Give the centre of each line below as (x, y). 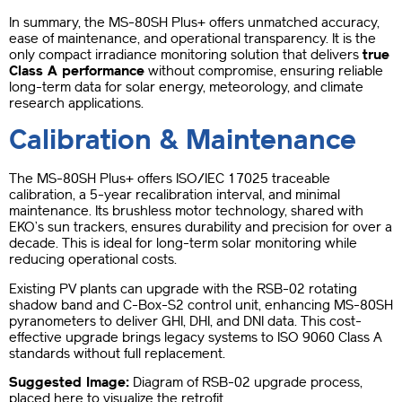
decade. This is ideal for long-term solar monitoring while (183, 244)
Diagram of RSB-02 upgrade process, (246, 383)
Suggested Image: (69, 383)
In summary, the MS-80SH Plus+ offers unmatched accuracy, (194, 22)
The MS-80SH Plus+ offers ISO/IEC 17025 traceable (170, 179)
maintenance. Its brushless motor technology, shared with (186, 211)
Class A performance (77, 71)
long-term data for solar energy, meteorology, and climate (186, 87)
